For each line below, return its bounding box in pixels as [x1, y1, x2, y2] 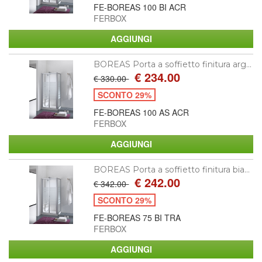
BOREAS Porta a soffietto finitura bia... [94, 164, 250, 175]
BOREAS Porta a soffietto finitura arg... [94, 58, 252, 70]
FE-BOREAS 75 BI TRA [94, 211, 181, 223]
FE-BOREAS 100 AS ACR [94, 106, 189, 118]
